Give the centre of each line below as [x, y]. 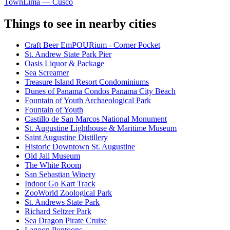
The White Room [53, 165]
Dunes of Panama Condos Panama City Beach [100, 91]
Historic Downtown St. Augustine [80, 147]
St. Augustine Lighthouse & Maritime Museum [101, 128]
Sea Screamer [47, 73]
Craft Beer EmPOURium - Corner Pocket [92, 45]
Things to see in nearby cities [80, 23]
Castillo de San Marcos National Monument [96, 119]
